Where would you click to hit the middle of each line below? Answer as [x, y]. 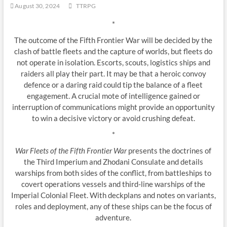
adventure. [113, 217]
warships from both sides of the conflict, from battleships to [113, 173]
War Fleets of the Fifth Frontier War [71, 150]
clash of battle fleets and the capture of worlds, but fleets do [113, 51]
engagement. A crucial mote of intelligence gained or [113, 96]
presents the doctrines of [169, 150]
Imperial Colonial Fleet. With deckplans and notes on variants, [113, 195]
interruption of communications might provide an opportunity [113, 107]
